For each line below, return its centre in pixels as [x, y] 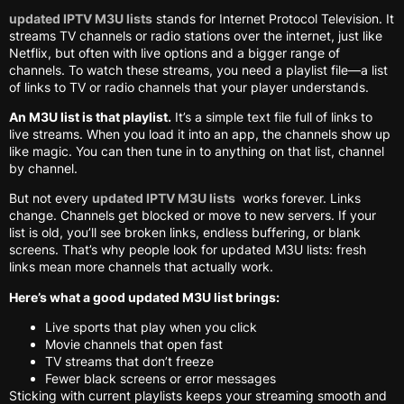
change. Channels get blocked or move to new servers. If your [193, 216]
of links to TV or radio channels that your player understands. [189, 87]
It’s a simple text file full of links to [272, 116]
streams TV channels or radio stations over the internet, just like [196, 35]
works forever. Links [298, 198]
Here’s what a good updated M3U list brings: [144, 297]
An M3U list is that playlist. [90, 116]
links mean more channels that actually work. [141, 267]
